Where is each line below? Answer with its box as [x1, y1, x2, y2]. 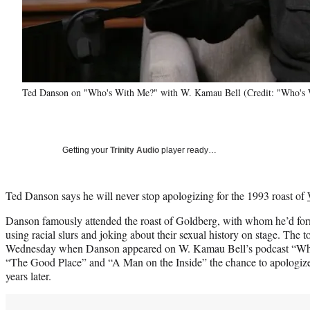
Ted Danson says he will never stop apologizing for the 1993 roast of [6, 188, 307, 203]
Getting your [62, 145, 110, 155]
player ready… [159, 145, 217, 155]
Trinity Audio [110, 145, 159, 155]
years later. [6, 268, 51, 283]
